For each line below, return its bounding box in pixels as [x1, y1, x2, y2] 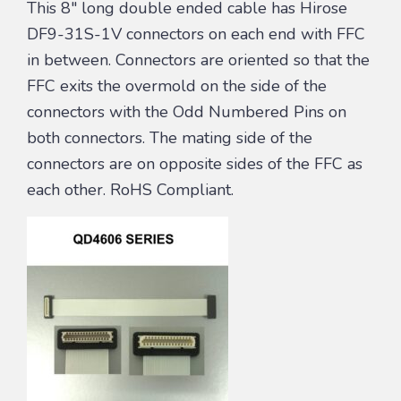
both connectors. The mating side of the [27, 126, 312, 149]
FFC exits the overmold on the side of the [27, 74, 327, 97]
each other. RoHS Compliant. [27, 178, 234, 200]
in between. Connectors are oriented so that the [27, 48, 370, 71]
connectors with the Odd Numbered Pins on [27, 100, 346, 123]
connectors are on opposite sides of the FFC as [27, 152, 363, 175]
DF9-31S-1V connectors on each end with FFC [27, 22, 365, 45]
